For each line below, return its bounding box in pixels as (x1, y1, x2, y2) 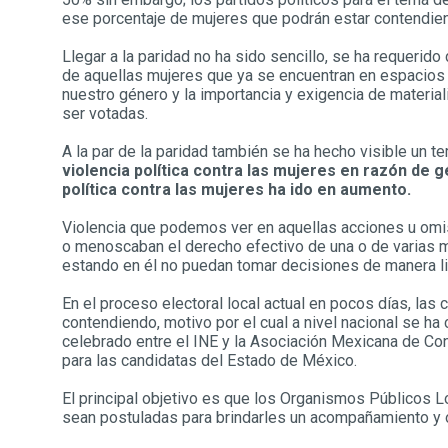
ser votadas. (62, 104, 148, 123)
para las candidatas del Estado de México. (62, 351, 357, 370)
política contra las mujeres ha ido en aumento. (62, 180, 411, 199)
